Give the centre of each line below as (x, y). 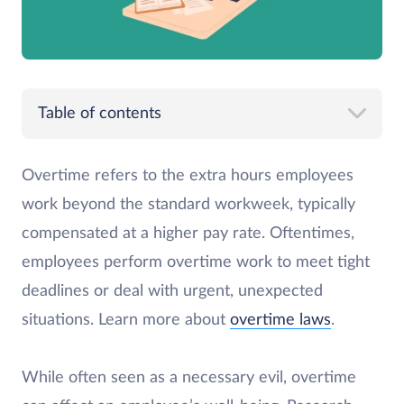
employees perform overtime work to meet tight (196, 262)
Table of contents (100, 114)
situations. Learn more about (126, 320)
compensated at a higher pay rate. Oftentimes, (188, 234)
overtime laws (280, 320)
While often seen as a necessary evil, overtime (189, 378)
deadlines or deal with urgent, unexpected (172, 291)
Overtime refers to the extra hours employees (188, 176)
